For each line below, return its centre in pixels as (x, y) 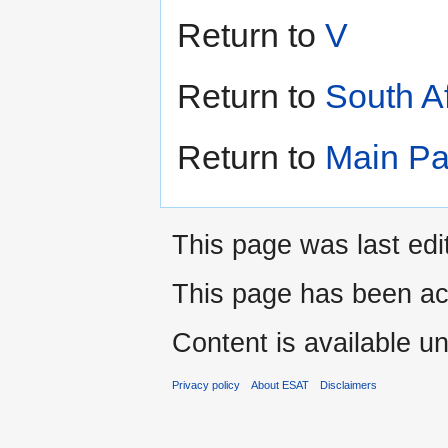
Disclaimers (349, 384)
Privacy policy (206, 384)
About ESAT (280, 384)
